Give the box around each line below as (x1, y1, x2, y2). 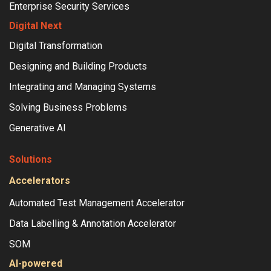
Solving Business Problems (9, 102, 127, 113)
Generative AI (9, 122, 66, 134)
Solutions (9, 154, 52, 165)
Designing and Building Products (9, 60, 147, 72)
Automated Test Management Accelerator (9, 197, 184, 209)
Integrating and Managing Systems (9, 81, 156, 93)
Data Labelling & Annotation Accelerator (9, 218, 176, 229)
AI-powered (9, 258, 62, 269)
